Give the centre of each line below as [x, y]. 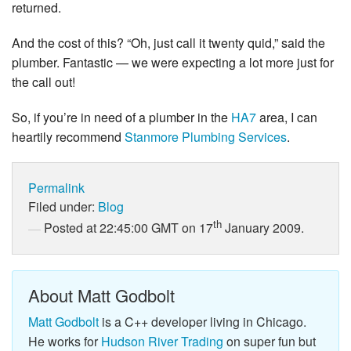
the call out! [43, 82]
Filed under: [63, 207]
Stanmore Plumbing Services [206, 137]
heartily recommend [68, 137]
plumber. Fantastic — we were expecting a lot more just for [173, 63]
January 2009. [263, 228]
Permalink [56, 188]
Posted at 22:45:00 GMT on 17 [128, 228]
